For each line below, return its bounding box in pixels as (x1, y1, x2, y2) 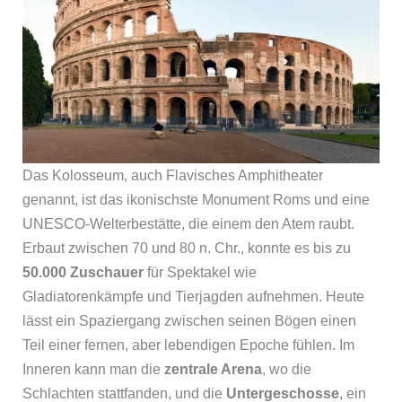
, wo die (261, 362, 311, 378)
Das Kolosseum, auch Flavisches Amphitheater (22, 168, 323, 184)
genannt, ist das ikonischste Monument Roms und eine (22, 192, 370, 208)
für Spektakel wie (143, 265, 257, 281)
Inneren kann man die (22, 362, 164, 378)
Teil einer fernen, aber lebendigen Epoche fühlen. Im (22, 337, 354, 354)
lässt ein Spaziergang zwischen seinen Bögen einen (22, 313, 356, 329)
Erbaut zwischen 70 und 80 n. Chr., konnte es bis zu (22, 240, 351, 257)
